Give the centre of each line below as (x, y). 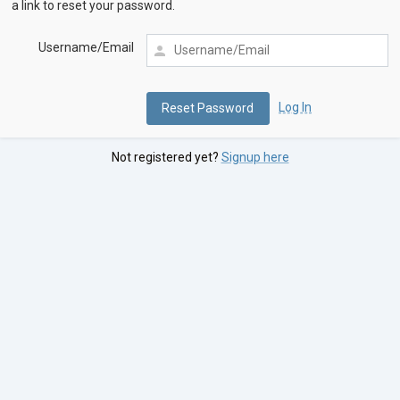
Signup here (255, 158)
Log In (296, 108)
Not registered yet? (166, 158)
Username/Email (86, 48)
